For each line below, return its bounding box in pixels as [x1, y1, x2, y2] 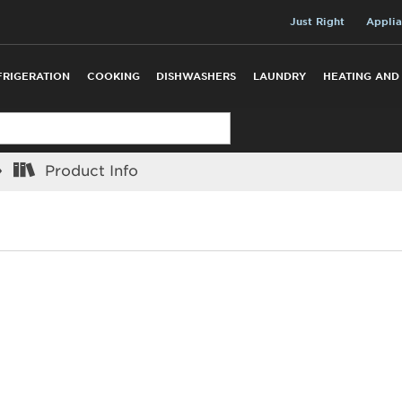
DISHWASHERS [156, 69, 237, 83]
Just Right [290, 14, 345, 28]
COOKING [86, 69, 140, 83]
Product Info [40, 161, 139, 179]
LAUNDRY [253, 69, 307, 83]
